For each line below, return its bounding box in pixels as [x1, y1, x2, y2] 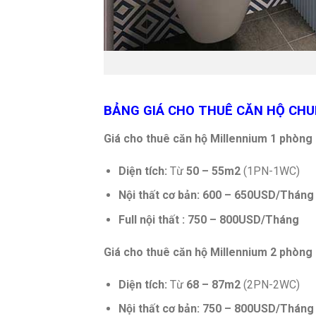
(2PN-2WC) [240, 277, 300, 291]
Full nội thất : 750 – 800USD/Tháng [118, 212, 299, 226]
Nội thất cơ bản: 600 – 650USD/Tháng [118, 188, 314, 202]
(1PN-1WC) [240, 164, 300, 178]
